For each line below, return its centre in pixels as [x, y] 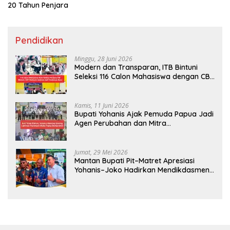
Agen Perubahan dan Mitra [120, 123]
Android [88, 85]
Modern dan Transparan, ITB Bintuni [136, 67]
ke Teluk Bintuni [101, 179]
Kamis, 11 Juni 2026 [102, 105]
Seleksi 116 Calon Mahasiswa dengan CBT [145, 76]
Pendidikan [39, 40]
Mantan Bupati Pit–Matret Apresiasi [135, 160]
